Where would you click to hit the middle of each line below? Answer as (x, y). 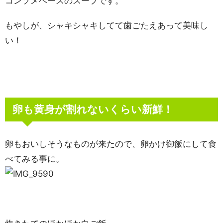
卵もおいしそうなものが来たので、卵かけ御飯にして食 (111, 144)
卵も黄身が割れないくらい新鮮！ (93, 109)
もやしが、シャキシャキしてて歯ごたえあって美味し (107, 25)
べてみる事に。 (35, 159)
